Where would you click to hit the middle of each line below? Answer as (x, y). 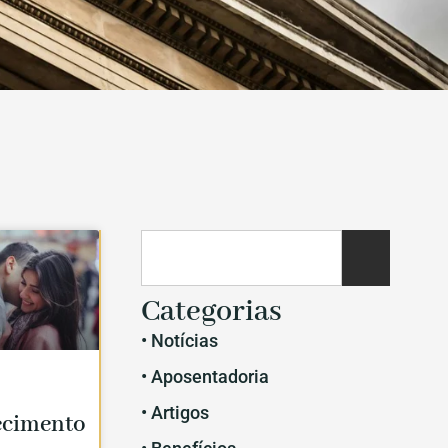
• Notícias (179, 341)
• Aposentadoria (204, 377)
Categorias (211, 312)
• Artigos (174, 413)
